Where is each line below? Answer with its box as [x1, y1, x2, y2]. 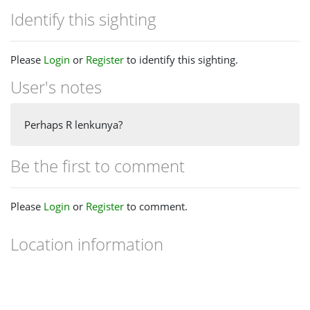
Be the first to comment [10, 154, 185, 178]
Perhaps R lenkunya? [24, 118, 122, 132]
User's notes [10, 75, 102, 98]
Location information [10, 232, 163, 256]
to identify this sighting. [124, 52, 238, 66]
